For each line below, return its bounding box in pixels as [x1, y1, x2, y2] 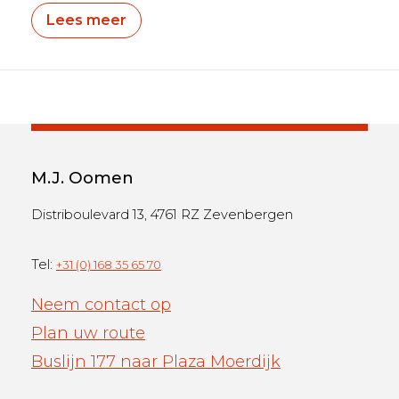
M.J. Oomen [30, 167, 134, 189]
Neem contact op [30, 295, 171, 315]
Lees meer [45, 12, 126, 29]
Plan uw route [30, 323, 145, 344]
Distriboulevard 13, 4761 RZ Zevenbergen [30, 207, 293, 224]
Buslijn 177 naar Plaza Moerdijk [30, 352, 281, 372]
